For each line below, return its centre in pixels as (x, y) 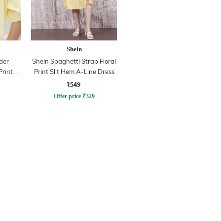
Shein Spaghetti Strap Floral (74, 61)
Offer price (67, 96)
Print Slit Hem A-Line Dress (74, 71)
